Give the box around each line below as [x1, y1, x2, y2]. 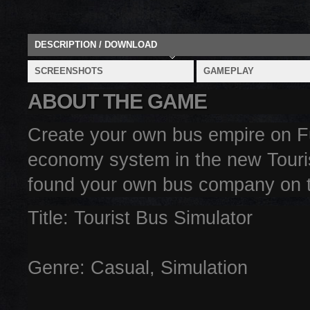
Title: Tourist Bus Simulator [28, 208, 253, 228]
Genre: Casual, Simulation [28, 257, 248, 278]
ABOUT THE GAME [28, 90, 207, 113]
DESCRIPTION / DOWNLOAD [35, 39, 157, 50]
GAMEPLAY [203, 66, 254, 76]
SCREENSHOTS [35, 66, 103, 76]
